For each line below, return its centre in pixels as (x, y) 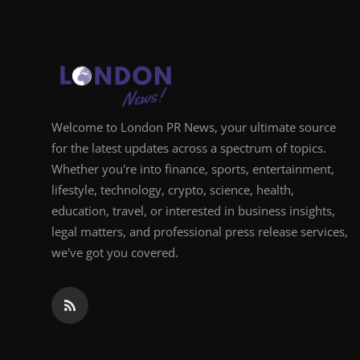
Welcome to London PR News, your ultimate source (194, 127)
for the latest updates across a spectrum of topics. (189, 147)
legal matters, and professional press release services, (200, 231)
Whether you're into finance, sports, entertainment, (193, 168)
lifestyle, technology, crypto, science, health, (173, 189)
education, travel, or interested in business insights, (193, 210)
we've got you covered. (115, 252)
